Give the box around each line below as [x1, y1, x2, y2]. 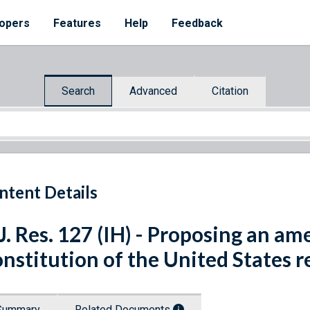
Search [62, 84, 95, 98]
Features [53, 17, 101, 30]
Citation [212, 84, 248, 98]
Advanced [129, 84, 177, 98]
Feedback [172, 17, 223, 30]
